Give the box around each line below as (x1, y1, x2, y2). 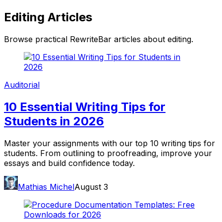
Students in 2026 (4, 113, 104, 128)
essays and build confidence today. (4, 158, 135, 168)
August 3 (74, 181, 108, 192)
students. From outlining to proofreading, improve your (4, 148, 212, 158)
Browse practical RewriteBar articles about (4, 34, 167, 44)
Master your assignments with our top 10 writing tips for (4, 138, 215, 148)
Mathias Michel (18, 181, 74, 192)
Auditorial (4, 79, 40, 90)
